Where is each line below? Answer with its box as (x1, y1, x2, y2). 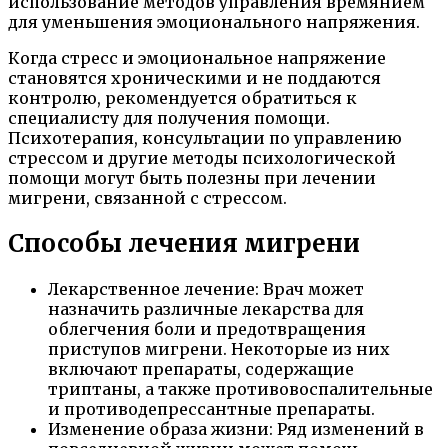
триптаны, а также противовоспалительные (48, 378, 433, 399)
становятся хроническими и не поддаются (8, 68, 381, 88)
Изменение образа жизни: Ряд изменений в (48, 418, 424, 439)
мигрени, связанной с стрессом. (8, 188, 287, 208)
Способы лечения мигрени (8, 227, 360, 259)
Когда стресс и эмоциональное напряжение (8, 48, 386, 68)
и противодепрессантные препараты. (48, 398, 375, 419)
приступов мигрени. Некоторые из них (48, 338, 390, 359)
